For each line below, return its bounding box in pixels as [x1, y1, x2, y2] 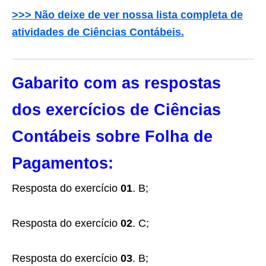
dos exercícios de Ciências [12, 101, 221, 119]
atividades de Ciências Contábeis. [12, 26, 184, 38]
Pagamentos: [12, 154, 113, 172]
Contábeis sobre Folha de [12, 128, 213, 145]
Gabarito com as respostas [12, 74, 221, 92]
